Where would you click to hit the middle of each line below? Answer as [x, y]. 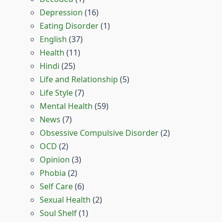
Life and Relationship [79, 80]
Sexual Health [65, 200]
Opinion [55, 160]
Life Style [56, 93]
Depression [61, 13]
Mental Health [66, 106]
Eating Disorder [69, 26]
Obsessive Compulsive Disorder [99, 133]
